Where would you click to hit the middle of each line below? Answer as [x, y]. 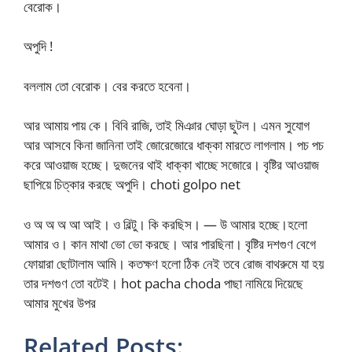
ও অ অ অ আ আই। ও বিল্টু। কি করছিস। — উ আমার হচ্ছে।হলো [165, 224]
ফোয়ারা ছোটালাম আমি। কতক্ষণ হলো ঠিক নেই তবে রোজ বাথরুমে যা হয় [174, 263]
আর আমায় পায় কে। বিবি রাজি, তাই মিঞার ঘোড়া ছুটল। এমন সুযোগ [167, 125]
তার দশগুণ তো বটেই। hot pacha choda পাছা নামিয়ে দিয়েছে [163, 283]
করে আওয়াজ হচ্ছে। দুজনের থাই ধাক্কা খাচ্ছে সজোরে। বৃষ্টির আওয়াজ [171, 165]
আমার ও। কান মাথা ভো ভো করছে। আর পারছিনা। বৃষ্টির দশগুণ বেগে [170, 244]
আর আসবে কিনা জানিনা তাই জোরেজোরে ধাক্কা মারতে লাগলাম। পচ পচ [174, 145]
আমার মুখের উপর [60, 302]
